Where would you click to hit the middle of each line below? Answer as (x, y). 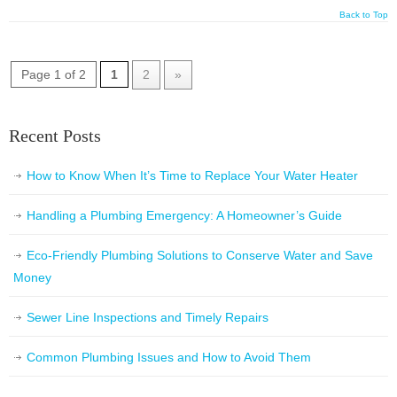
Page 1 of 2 (54, 75)
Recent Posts (55, 136)
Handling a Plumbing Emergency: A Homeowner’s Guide (184, 216)
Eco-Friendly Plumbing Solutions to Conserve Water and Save (200, 256)
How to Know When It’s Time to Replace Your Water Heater (192, 176)
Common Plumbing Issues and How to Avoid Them (169, 358)
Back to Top (364, 15)
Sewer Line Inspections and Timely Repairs (148, 318)
